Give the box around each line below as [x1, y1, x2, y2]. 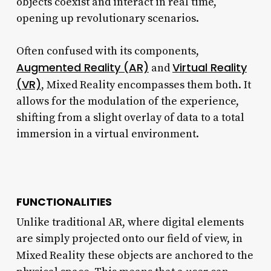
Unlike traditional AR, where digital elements [16, 215, 244, 229]
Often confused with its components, [16, 44, 199, 58]
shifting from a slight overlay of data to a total [16, 110, 244, 125]
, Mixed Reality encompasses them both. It [41, 77, 251, 92]
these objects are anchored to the [87, 248, 253, 263]
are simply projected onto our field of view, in [16, 231, 243, 246]
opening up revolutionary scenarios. [16, 11, 199, 25]
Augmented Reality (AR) [16, 59, 149, 75]
